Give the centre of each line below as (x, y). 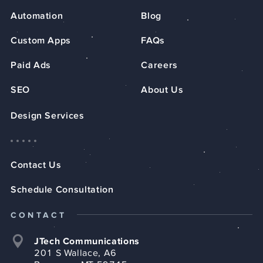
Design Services (48, 116)
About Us (162, 90)
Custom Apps (41, 41)
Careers (159, 65)
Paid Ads (31, 65)
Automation (37, 16)
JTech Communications (87, 242)
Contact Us (36, 165)
